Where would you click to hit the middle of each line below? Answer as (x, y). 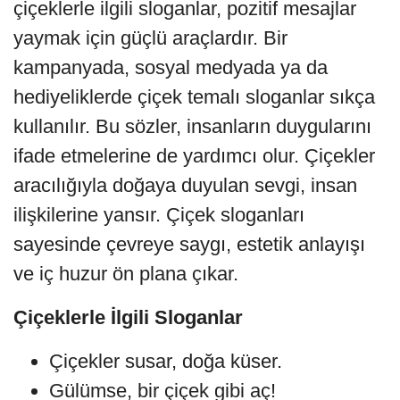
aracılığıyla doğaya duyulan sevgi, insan (185, 185)
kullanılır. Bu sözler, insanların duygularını (192, 126)
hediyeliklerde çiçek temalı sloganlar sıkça (194, 96)
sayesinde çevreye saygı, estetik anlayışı (189, 244)
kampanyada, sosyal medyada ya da (171, 67)
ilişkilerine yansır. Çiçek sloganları (159, 214)
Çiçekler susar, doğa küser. (166, 361)
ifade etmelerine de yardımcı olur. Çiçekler (194, 155)
